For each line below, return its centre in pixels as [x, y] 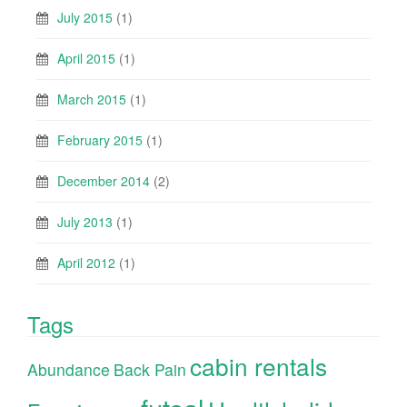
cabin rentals [258, 365]
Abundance [69, 369]
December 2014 [104, 180]
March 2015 [92, 99]
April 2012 [86, 262]
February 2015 [100, 139]
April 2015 [86, 58]
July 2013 [85, 221]
